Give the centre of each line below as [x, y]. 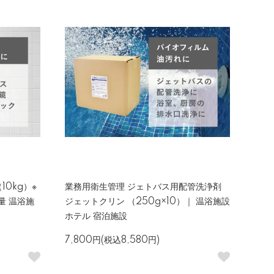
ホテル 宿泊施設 [96, 217]
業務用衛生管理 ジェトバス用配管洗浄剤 [143, 187]
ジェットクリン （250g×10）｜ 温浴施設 [147, 202]
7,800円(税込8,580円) [112, 240]
